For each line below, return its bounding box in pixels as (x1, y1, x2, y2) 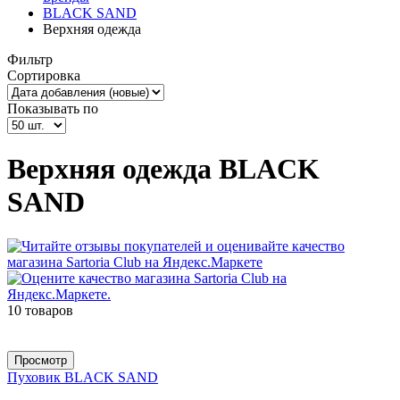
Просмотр (14, 353, 67, 367)
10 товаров (7, 302, 73, 318)
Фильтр (7, 51, 53, 67)
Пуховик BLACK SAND (7, 369, 158, 385)
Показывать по (7, 100, 98, 116)
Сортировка (7, 67, 80, 83)
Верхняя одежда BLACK (7, 153, 320, 186)
